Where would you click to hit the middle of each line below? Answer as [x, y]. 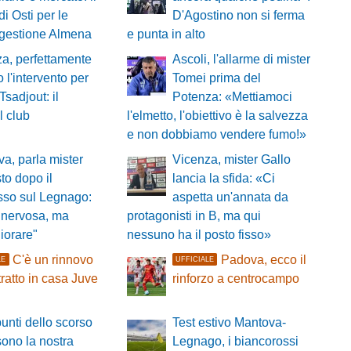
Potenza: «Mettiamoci [232, 97]
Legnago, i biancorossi [235, 342]
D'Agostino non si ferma [238, 16]
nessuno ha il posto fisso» [199, 235]
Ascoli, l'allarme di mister [241, 60]
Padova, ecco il [263, 260]
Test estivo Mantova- [229, 323]
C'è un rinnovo [53, 260]
